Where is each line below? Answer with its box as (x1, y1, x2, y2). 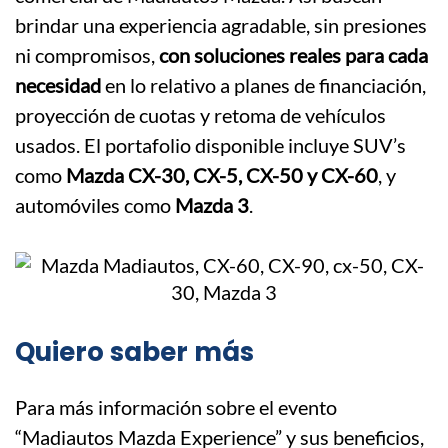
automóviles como (15, 193, 175, 218)
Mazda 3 (175, 193, 249, 218)
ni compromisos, (15, 43, 159, 68)
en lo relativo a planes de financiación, (101, 73, 426, 98)
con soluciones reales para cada (159, 43, 428, 68)
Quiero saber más (15, 334, 254, 371)
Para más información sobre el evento (15, 395, 337, 420)
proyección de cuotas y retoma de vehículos (15, 103, 386, 128)
